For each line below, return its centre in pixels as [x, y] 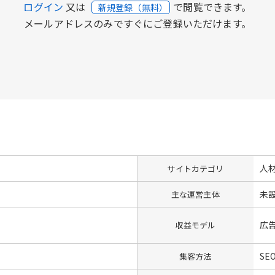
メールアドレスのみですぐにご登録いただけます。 [137, 23]
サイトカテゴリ [196, 168]
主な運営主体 [195, 194]
